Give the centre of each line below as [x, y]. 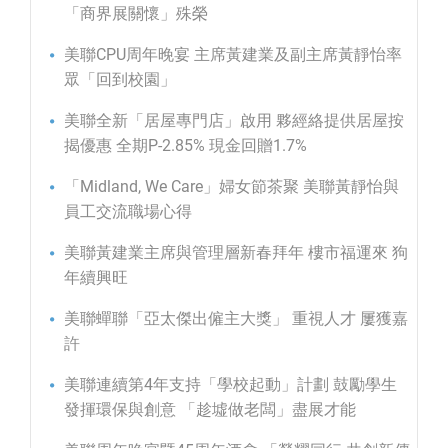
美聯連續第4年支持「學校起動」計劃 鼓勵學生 [230, 385]
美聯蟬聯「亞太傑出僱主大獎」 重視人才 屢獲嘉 [236, 319]
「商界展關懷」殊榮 [136, 14]
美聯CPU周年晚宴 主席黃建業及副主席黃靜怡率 [233, 55]
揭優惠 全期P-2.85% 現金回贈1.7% [185, 146]
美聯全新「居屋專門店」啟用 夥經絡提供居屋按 [234, 121]
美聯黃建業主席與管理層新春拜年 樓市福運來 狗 [236, 253]
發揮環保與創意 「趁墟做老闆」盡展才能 [210, 410]
